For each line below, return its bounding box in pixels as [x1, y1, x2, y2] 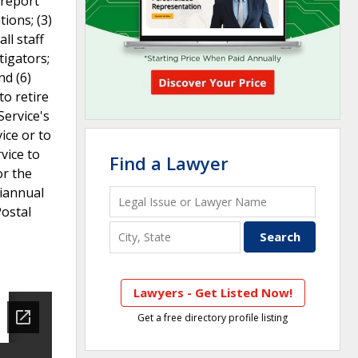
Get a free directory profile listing [137, 310, 288, 324]
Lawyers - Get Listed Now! [133, 284, 292, 300]
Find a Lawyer [109, 151, 229, 175]
